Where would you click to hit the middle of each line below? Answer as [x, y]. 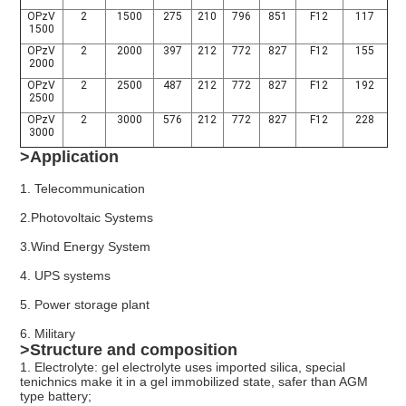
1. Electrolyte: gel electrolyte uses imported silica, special [182, 367]
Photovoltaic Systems [92, 218]
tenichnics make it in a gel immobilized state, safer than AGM [193, 382]
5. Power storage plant [84, 305]
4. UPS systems [65, 276]
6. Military [47, 334]
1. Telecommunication [82, 189]
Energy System [106, 247]
